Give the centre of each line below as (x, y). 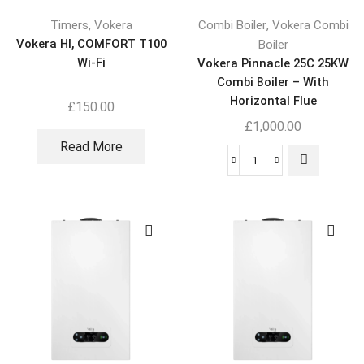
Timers (69, 25)
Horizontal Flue (273, 100)
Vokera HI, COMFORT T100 (91, 43)
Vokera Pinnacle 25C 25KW (273, 63)
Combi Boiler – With (273, 82)
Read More (91, 146)
